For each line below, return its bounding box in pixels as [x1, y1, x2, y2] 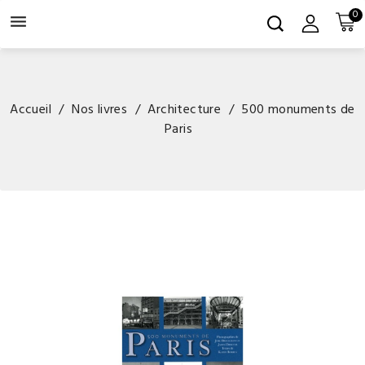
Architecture [147, 99, 222, 121]
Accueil [10, 99, 51, 121]
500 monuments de [241, 99, 355, 121]
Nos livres [72, 99, 128, 121]
